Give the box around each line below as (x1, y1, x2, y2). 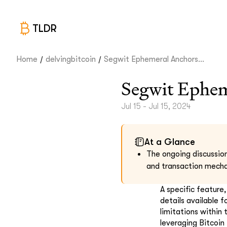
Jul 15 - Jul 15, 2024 (121, 102, 191, 111)
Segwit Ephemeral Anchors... (104, 55, 204, 64)
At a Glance (144, 137, 195, 147)
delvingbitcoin (46, 55, 96, 64)
